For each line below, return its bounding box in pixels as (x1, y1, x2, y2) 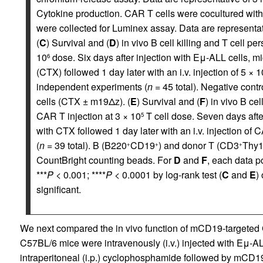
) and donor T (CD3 (158, 139, 239, 152)
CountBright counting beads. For (36, 153, 174, 167)
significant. (36, 183, 81, 196)
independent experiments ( (36, 80, 147, 93)
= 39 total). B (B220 (44, 139, 127, 152)
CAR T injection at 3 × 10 (36, 109, 141, 123)
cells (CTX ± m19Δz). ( (36, 95, 130, 108)
